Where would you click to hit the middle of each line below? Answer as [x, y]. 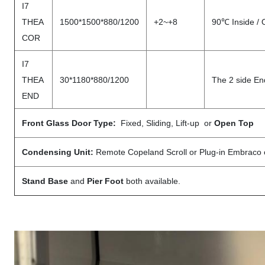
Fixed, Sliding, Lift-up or [166, 123]
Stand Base [46, 181]
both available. [153, 181]
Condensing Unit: [58, 152]
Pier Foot [105, 181]
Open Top [234, 123]
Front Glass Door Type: [70, 123]
